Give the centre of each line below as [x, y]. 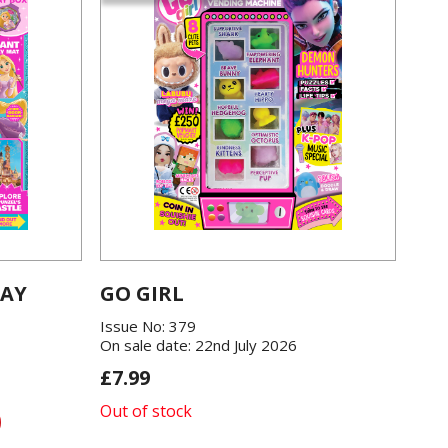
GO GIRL [142, 293]
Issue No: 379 [148, 326]
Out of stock [146, 411]
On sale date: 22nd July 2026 [198, 345]
